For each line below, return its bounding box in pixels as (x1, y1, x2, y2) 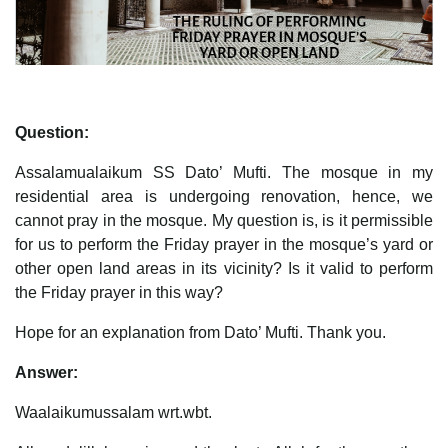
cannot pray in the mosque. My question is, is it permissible (15, 211, 433, 229)
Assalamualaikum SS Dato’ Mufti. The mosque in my (15, 163, 433, 181)
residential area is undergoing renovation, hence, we (15, 187, 433, 205)
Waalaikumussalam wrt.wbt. (15, 403, 212, 421)
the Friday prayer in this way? (15, 283, 223, 301)
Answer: (15, 363, 78, 381)
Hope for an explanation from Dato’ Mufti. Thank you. (15, 323, 386, 341)
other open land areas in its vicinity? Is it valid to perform (15, 259, 433, 277)
